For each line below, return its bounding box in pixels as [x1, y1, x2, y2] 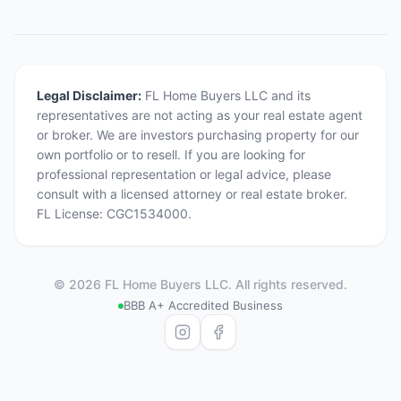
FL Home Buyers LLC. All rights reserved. [101, 277, 347, 292]
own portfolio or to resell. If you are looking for [37, 147, 305, 162]
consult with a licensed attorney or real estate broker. [37, 186, 347, 201]
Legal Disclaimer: [37, 88, 141, 103]
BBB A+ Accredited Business [124, 298, 283, 312]
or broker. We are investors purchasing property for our [37, 127, 359, 142]
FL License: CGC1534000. [37, 206, 192, 221]
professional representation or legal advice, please [37, 166, 331, 182]
